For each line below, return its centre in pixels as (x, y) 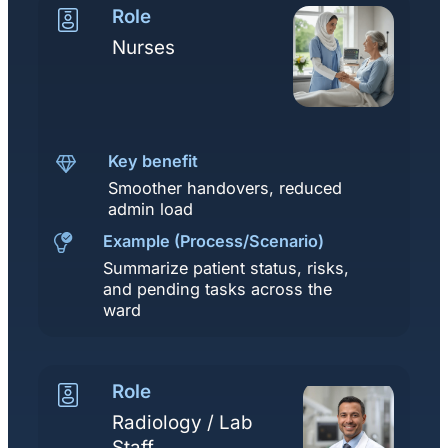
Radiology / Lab (182, 422)
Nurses (143, 48)
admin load (150, 208)
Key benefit (153, 160)
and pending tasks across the (217, 288)
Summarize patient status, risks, (226, 267)
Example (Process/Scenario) (213, 240)
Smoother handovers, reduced (225, 187)
